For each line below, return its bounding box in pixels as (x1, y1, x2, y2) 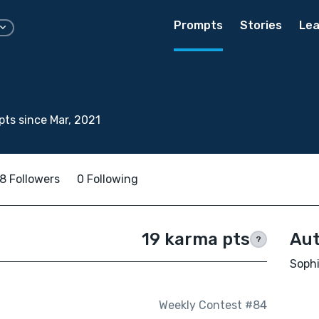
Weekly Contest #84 (158, 298, 267, 313)
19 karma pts (141, 229, 250, 249)
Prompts (174, 19, 223, 32)
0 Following (77, 172, 138, 186)
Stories (240, 19, 282, 32)
